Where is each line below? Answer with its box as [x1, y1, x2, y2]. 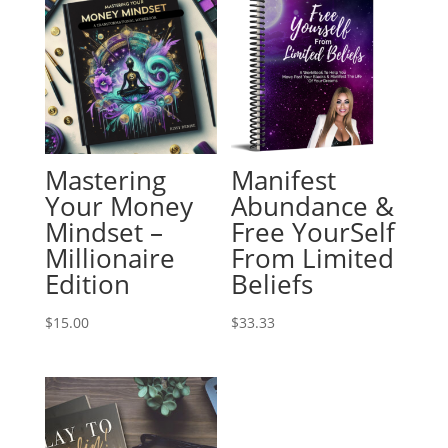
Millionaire [44, 240, 175, 276]
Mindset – [44, 214, 163, 250]
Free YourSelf [231, 214, 396, 250]
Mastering [44, 162, 166, 198]
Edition [44, 266, 130, 302]
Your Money [44, 188, 193, 224]
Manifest [231, 162, 337, 198]
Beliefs [231, 266, 314, 302]
